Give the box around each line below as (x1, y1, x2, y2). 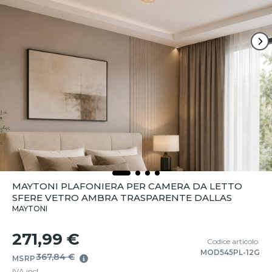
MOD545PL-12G (200, 248, 260, 257)
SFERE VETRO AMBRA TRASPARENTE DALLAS (12, 192, 232, 203)
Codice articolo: (207, 237, 260, 246)
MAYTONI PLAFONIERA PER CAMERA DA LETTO (12, 180, 242, 192)
